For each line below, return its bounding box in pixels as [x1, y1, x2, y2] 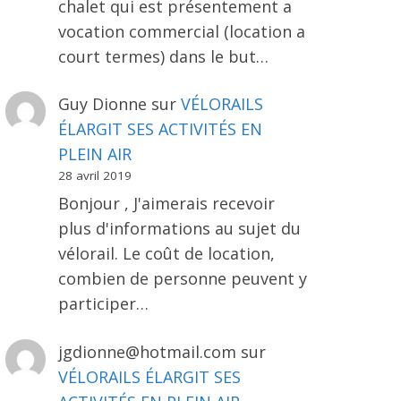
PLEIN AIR [57, 142, 132, 165]
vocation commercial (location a [57, 20, 305, 42]
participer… [57, 293, 149, 315]
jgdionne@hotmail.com [57, 340, 236, 363]
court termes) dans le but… [57, 45, 269, 67]
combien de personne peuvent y [57, 268, 307, 290]
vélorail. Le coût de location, [57, 243, 275, 265]
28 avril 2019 [57, 166, 132, 183]
